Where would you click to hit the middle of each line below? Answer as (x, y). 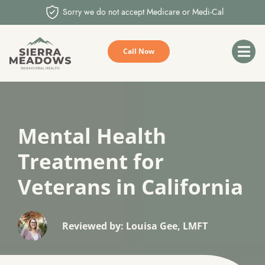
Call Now (139, 51)
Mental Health (92, 136)
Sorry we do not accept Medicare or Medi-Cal (143, 12)
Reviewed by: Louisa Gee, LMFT (135, 226)
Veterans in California (130, 187)
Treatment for (91, 161)
